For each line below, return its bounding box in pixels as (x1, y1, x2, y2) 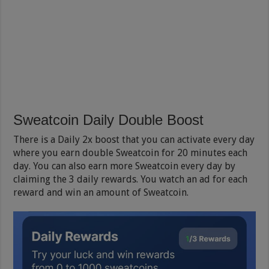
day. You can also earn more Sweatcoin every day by (13, 160, 236, 172)
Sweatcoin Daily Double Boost (13, 111, 204, 128)
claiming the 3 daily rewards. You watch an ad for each (13, 173, 248, 185)
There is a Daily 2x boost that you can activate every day (13, 133, 255, 145)
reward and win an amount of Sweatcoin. (13, 186, 189, 198)
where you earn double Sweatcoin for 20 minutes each (13, 147, 248, 159)
